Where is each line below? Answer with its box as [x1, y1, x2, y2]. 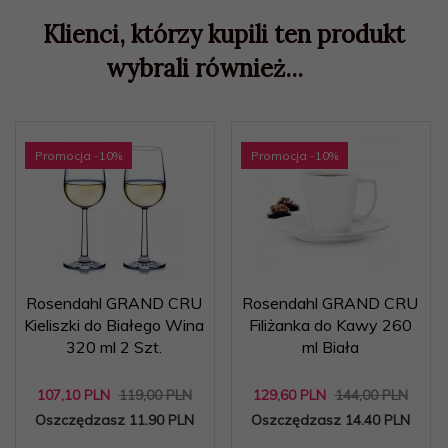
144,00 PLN [334, 385, 408, 404]
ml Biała [301, 336, 359, 357]
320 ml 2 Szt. [66, 336, 162, 357]
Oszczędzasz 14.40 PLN [250, 410, 410, 429]
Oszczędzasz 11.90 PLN [34, 410, 194, 429]
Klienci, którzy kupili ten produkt [43, 18, 405, 50]
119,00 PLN [118, 385, 192, 404]
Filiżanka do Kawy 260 [248, 314, 412, 335]
